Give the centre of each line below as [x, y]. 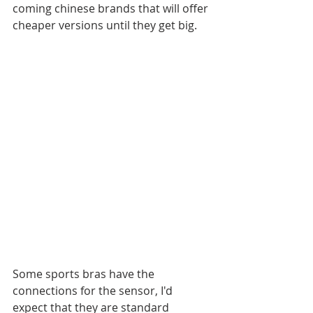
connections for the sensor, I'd [94, 291]
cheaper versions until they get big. [106, 25]
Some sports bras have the [85, 274]
